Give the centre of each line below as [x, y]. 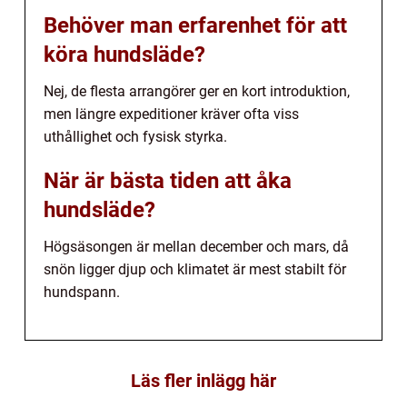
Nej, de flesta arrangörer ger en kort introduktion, [197, 91]
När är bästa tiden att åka [168, 180]
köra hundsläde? [124, 54]
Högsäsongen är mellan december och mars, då [196, 246]
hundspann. [82, 292]
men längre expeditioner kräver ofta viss [171, 114]
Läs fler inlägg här [203, 380]
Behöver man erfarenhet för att [195, 25]
